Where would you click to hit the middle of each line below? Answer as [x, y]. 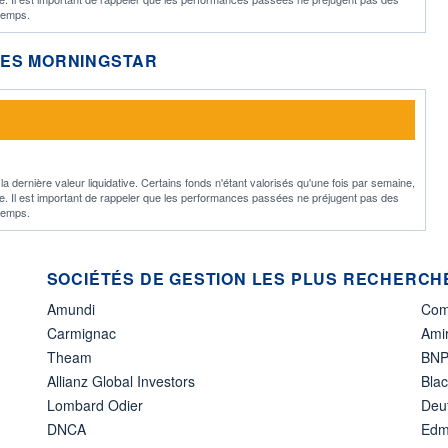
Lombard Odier [94, 404]
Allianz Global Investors [120, 380]
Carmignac [81, 332]
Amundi [70, 308]
